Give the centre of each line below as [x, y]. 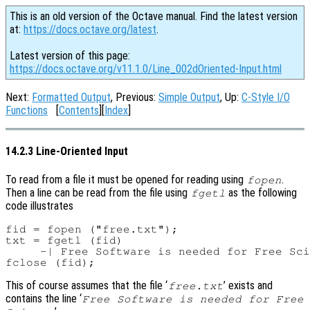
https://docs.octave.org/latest [90, 29]
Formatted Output [71, 97]
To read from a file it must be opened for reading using [126, 179]
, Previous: [135, 97]
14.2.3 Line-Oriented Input [67, 152]
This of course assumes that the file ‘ [86, 285]
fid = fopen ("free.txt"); [92, 229]
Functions [27, 110]
